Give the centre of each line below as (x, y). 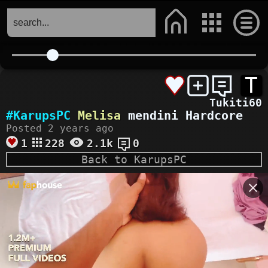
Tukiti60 (236, 103)
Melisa (99, 115)
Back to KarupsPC (134, 159)
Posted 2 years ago (60, 128)
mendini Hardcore (182, 115)
